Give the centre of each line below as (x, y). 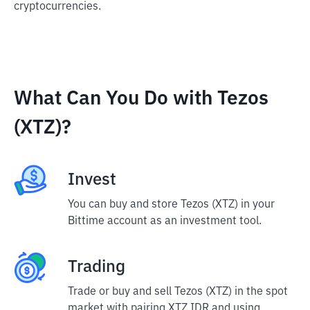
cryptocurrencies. (57, 7)
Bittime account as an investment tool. (165, 221)
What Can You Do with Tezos (141, 99)
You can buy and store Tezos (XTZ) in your (171, 205)
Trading (97, 267)
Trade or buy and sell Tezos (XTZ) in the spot (178, 292)
